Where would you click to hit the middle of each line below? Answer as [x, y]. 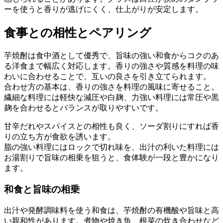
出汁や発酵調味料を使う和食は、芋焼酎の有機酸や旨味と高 [111, 210]
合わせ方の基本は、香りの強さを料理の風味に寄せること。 [111, 87]
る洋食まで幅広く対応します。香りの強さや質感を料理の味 [111, 66]
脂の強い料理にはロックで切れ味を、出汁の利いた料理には [111, 147]
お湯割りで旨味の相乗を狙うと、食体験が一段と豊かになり [111, 158]
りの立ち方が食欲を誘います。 [60, 137]
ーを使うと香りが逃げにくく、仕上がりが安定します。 [104, 9]
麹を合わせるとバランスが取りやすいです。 [84, 108]
